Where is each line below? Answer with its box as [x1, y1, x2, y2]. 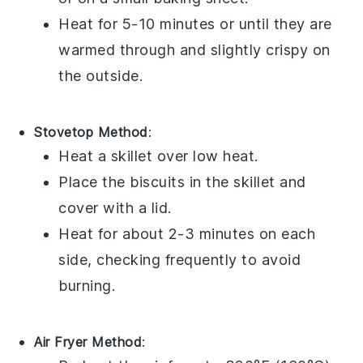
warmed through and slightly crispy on [58, 41, 331, 58]
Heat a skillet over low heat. [58, 147, 258, 164]
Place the [58, 173, 130, 190]
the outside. [58, 66, 143, 84]
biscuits [130, 173, 186, 190]
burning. [58, 276, 116, 294]
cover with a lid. [58, 199, 172, 216]
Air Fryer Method [34, 333, 143, 350]
